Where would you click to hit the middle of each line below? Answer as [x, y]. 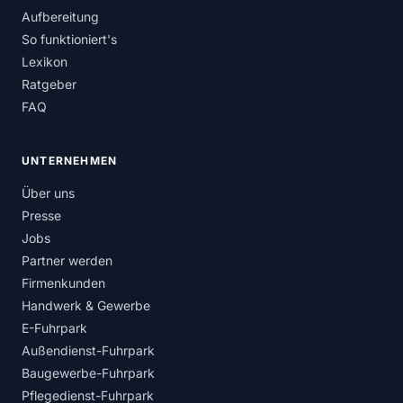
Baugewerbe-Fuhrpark [88, 373]
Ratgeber [49, 85]
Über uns [48, 193]
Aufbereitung [60, 17]
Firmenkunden [63, 283]
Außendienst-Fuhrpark [88, 351]
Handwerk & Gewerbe [86, 306]
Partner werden [67, 261]
